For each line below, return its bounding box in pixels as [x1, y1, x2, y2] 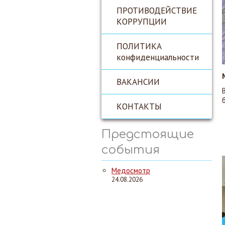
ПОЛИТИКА [117, 40, 162, 52]
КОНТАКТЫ [117, 100, 162, 112]
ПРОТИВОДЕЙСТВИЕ [117, 5, 197, 16]
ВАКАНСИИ [117, 76, 160, 87]
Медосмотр [111, 166, 150, 175]
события [101, 143, 160, 157]
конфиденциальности [117, 51, 199, 63]
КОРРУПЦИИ [117, 16, 167, 27]
